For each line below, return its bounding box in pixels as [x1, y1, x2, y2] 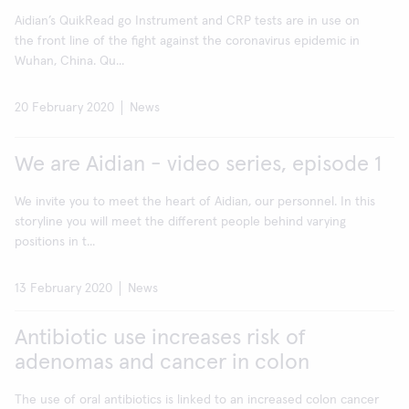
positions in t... [15, 236, 95, 249]
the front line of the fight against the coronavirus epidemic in [15, 35, 360, 48]
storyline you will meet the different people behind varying [15, 215, 346, 229]
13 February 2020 [15, 282, 112, 296]
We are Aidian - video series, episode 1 [15, 153, 382, 176]
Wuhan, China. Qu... [15, 55, 124, 68]
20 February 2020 [15, 101, 114, 115]
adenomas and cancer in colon [15, 351, 309, 374]
